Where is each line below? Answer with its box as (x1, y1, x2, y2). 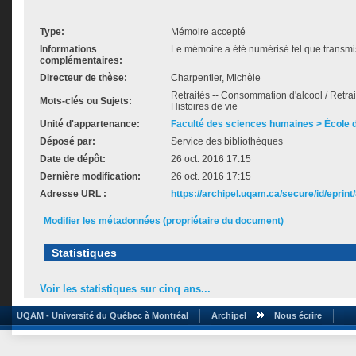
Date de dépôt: (40, 153, 106, 164)
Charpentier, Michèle (171, 72, 261, 83)
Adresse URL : (40, 188, 106, 199)
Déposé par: (40, 136, 95, 147)
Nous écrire (274, 310, 322, 320)
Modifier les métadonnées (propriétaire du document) (44, 215, 284, 226)
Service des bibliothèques (171, 136, 283, 147)
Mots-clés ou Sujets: (40, 95, 132, 106)
